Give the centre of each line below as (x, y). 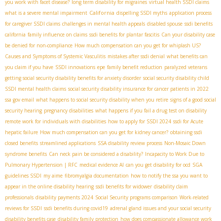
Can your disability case (188, 34)
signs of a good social (193, 99)
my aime (53, 175)
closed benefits (21, 143)
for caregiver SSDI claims (33, 23)
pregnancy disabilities (69, 110)
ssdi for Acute (188, 121)
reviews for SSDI (23, 208)
